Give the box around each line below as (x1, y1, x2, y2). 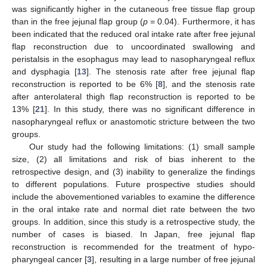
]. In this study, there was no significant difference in (45, 104, 255, 114)
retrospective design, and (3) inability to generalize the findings (12, 167, 255, 177)
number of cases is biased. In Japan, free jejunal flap (12, 229, 255, 240)
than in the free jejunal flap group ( (12, 17, 143, 27)
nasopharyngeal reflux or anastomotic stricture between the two (12, 117, 255, 127)
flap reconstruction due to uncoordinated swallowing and (12, 42, 255, 52)
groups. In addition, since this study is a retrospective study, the (12, 217, 255, 227)
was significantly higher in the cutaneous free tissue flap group (12, 4, 255, 14)
